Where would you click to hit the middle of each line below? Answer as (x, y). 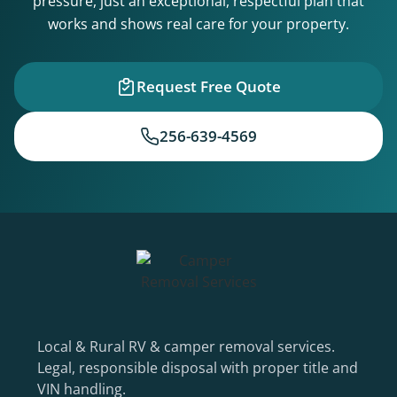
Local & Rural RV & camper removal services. (186, 347)
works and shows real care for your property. (198, 24)
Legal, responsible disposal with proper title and (198, 368)
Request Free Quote (208, 87)
